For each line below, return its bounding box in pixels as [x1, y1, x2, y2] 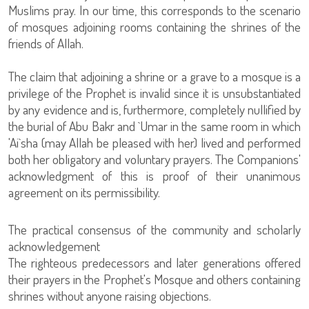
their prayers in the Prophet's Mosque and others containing [8, 270, 301, 288]
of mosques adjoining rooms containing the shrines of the [8, 18, 301, 35]
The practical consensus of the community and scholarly [8, 221, 301, 238]
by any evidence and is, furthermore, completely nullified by [8, 101, 301, 118]
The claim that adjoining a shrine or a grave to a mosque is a [8, 68, 301, 85]
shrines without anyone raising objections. [8, 287, 211, 304]
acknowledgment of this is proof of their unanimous [8, 167, 301, 184]
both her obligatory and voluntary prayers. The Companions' [8, 150, 301, 168]
